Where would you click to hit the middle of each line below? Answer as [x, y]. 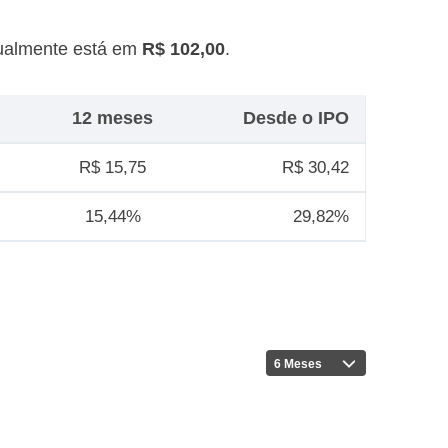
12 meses [113, 118]
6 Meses [298, 363]
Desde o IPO [295, 118]
